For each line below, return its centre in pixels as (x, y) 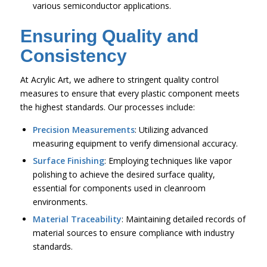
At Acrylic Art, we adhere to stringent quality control (119, 79)
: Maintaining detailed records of (183, 219)
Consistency (73, 56)
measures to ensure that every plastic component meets (130, 93)
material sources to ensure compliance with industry (133, 232)
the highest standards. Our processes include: (107, 107)
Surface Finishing (68, 160)
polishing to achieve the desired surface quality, (124, 174)
